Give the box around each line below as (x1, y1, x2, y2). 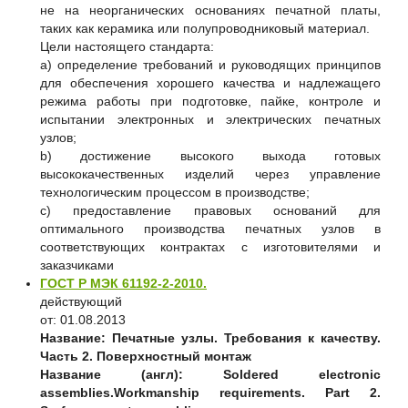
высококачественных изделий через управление (40, 166, 381, 181)
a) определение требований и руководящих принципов (40, 56, 381, 72)
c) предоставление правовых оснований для (40, 202, 381, 218)
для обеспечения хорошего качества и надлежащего (40, 75, 381, 90)
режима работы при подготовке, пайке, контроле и (40, 93, 381, 108)
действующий (40, 293, 122, 309)
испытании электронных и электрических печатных (40, 111, 381, 127)
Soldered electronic (223, 366, 381, 382)
